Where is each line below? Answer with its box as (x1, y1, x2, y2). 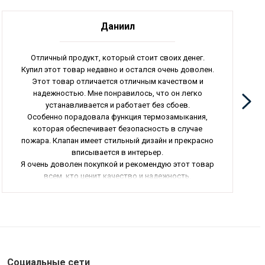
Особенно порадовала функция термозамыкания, (27, 112, 208, 121)
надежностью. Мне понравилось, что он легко (33, 88, 202, 98)
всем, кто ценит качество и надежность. (44, 171, 192, 180)
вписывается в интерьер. (72, 147, 164, 157)
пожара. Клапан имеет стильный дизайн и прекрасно (21, 135, 214, 145)
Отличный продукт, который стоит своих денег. (30, 53, 205, 62)
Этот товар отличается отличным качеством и (31, 76, 203, 86)
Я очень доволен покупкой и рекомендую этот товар (21, 159, 215, 169)
